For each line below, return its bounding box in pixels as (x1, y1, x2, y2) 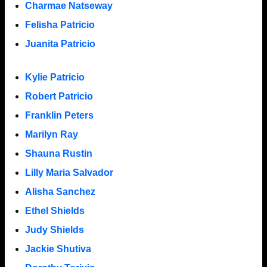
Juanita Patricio (24, 38, 95, 49)
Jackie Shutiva (24, 243, 91, 254)
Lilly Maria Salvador (24, 167, 113, 178)
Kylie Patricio (24, 72, 85, 82)
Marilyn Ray (24, 129, 78, 139)
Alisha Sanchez (24, 186, 95, 197)
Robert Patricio (24, 91, 93, 101)
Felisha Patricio (24, 19, 95, 30)
